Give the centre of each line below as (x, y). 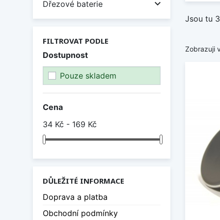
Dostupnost (65, 55)
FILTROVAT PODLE (76, 41)
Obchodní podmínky (80, 213)
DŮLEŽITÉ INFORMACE (83, 181)
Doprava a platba (75, 197)
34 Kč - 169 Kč (70, 124)
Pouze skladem (88, 75)
